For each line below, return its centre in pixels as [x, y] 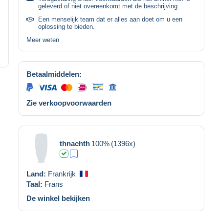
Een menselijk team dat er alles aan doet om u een [110, 19]
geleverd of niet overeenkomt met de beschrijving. [109, 6]
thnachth [75, 143]
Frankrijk [62, 174]
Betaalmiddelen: [54, 74]
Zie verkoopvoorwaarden [69, 103]
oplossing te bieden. [66, 26]
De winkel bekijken [58, 198]
